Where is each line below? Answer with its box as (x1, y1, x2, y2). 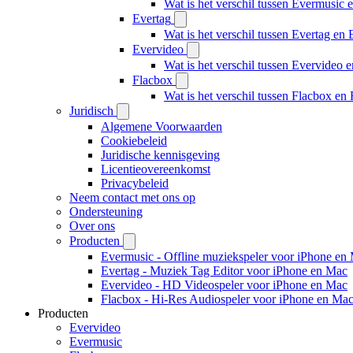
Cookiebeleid (101, 134, 167, 147)
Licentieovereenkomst (101, 162, 210, 176)
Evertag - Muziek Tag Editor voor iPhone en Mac (101, 264, 347, 277)
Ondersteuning (69, 205, 143, 218)
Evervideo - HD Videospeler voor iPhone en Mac (101, 278, 347, 292)
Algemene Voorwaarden (101, 120, 222, 133)
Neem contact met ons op (69, 191, 195, 204)
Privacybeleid (101, 176, 169, 190)
